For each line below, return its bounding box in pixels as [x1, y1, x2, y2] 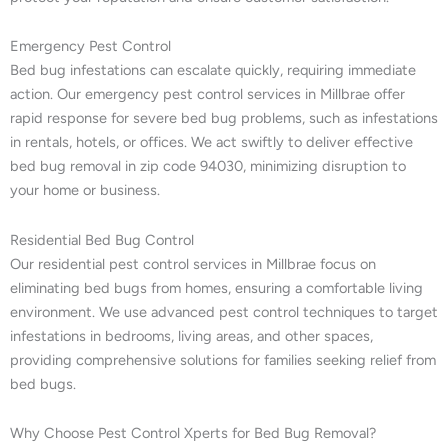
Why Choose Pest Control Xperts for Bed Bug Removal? [10, 424, 376, 443]
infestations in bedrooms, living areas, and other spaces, [10, 326, 373, 345]
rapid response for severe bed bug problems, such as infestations [10, 109, 438, 128]
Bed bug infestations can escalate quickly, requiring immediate [10, 61, 416, 80]
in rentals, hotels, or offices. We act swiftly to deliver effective [10, 133, 413, 152]
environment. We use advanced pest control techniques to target [10, 302, 438, 321]
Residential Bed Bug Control [10, 230, 194, 249]
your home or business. [10, 181, 160, 200]
